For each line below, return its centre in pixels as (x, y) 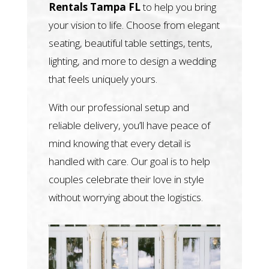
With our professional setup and (119, 107)
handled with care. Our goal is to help (129, 161)
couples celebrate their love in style (126, 179)
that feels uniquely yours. (103, 79)
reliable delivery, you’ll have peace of (129, 125)
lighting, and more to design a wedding (132, 61)
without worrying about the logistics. (125, 197)
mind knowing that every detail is (119, 143)
